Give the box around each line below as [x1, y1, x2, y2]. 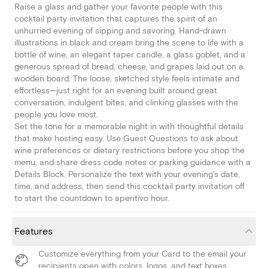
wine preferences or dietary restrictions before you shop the [14, 145, 245, 156]
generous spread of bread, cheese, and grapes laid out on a [14, 62, 243, 72]
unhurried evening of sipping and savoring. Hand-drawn [14, 26, 226, 36]
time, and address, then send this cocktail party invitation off [14, 181, 245, 192]
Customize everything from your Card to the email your [38, 249, 246, 260]
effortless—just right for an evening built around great [14, 86, 217, 96]
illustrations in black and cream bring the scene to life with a [14, 38, 243, 48]
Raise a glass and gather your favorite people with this [14, 2, 223, 13]
